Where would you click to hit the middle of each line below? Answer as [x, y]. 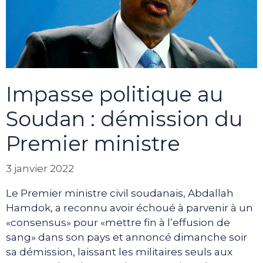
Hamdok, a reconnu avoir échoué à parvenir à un [129, 208]
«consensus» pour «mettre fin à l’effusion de [118, 222]
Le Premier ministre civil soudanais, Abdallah [120, 193]
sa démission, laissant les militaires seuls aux [119, 252]
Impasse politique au [114, 95]
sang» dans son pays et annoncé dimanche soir [127, 237]
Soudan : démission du [124, 119]
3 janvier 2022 [40, 168]
